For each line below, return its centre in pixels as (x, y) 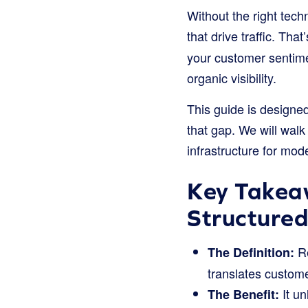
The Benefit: (243, 294)
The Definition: (251, 252)
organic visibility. (232, 77)
